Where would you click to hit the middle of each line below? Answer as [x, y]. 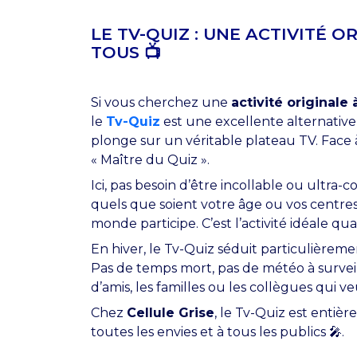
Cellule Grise [171, 312]
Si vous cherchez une [161, 102]
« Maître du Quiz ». [150, 159]
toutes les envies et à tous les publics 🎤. [218, 331]
